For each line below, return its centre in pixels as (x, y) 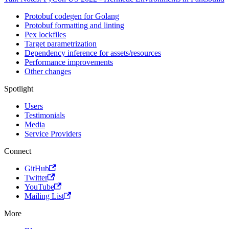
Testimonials (45, 115)
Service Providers (53, 133)
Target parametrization (61, 43)
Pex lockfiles (45, 34)
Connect (18, 151)
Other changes (48, 71)
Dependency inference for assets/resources (93, 53)
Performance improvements (69, 62)
